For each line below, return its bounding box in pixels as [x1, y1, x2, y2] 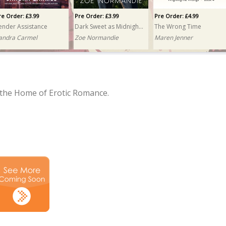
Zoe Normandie [75, 33, 119, 42]
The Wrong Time [154, 22, 201, 31]
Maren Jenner [154, 33, 193, 42]
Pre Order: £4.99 [154, 12, 199, 20]
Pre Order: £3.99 [75, 12, 119, 20]
